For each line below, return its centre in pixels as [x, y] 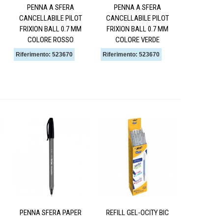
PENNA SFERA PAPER [51, 213]
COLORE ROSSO [51, 40]
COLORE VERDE [137, 40]
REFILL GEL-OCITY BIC [137, 213]
